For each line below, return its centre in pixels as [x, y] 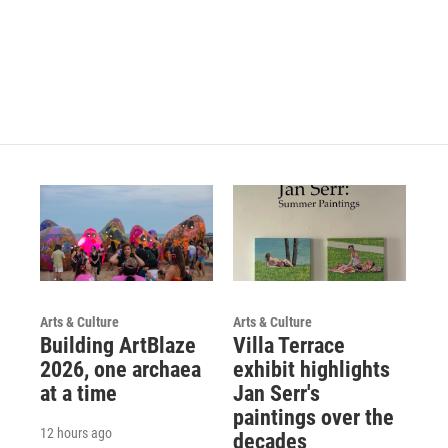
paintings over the [313, 418]
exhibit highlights [311, 370]
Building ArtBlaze [118, 346]
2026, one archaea [120, 370]
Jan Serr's [276, 394]
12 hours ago [76, 433]
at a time [78, 394]
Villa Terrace [288, 346]
